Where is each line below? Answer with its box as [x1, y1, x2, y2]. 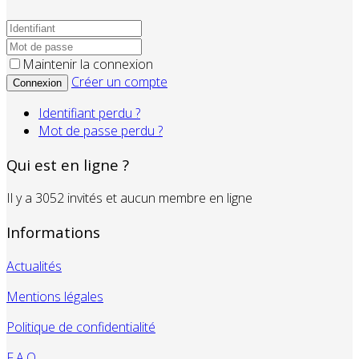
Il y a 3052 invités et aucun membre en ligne [6, 189, 252, 208]
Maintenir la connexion [22, 55, 153, 74]
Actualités [6, 256, 62, 275]
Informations [6, 222, 100, 243]
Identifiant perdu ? [38, 104, 140, 123]
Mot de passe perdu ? [38, 122, 163, 140]
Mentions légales [6, 287, 103, 305]
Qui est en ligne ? [6, 154, 129, 175]
